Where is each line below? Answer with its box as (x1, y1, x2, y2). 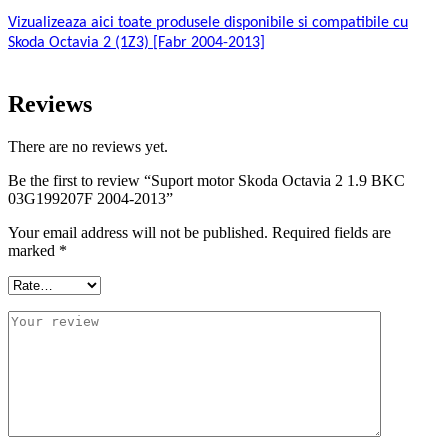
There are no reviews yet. (8, 137, 168, 155)
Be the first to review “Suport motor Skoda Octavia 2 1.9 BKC (8, 171, 405, 189)
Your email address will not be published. (8, 223, 268, 241)
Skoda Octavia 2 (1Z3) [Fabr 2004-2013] (8, 35, 265, 52)
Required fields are (272, 223, 391, 241)
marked (8, 241, 59, 259)
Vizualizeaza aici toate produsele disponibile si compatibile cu (8, 15, 408, 32)
